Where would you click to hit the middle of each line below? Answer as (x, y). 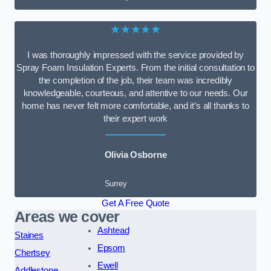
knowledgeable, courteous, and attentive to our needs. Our (135, 93)
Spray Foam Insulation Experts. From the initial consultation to (135, 68)
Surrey (116, 184)
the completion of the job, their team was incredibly (135, 81)
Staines (29, 236)
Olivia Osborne (135, 155)
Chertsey (32, 253)
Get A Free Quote (135, 204)
